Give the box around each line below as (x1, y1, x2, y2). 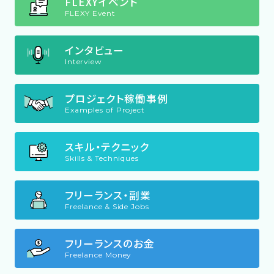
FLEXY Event (64, 8, 116, 18)
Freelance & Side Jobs (64, 201, 149, 211)
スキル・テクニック (64, 139, 149, 154)
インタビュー (64, 42, 125, 57)
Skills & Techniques (64, 153, 139, 163)
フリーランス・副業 (64, 187, 151, 202)
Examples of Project (64, 105, 145, 114)
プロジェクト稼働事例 (64, 91, 168, 106)
